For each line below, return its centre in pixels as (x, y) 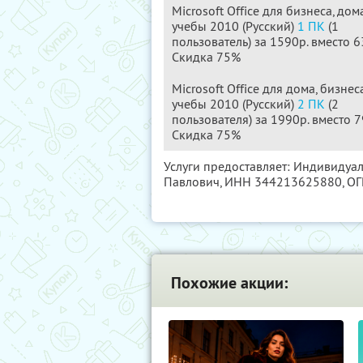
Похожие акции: (229, 283)
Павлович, (194, 181)
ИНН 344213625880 (283, 181)
